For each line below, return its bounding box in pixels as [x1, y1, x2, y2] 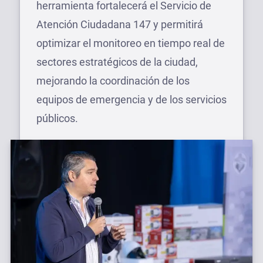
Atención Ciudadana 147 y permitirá [36, 18, 203, 31]
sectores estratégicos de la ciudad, [36, 56, 198, 68]
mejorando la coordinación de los [36, 75, 190, 87]
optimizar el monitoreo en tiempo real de [36, 37, 225, 49]
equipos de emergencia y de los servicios [36, 93, 227, 106]
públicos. [36, 112, 78, 124]
